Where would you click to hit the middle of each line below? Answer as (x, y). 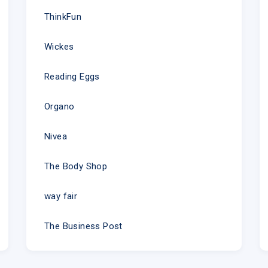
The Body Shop (76, 166)
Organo (59, 106)
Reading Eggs (72, 76)
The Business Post (83, 226)
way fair (61, 196)
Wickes (59, 46)
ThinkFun (63, 16)
